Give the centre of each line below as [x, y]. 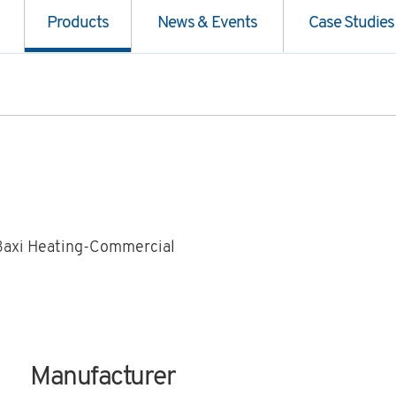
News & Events [207, 24]
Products [78, 24]
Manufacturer [103, 378]
